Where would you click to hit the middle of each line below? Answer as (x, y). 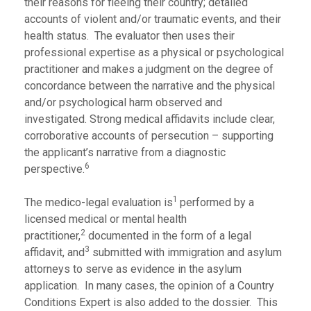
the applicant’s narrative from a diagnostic (125, 152)
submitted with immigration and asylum (186, 252)
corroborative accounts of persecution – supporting (149, 136)
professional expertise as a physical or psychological (154, 52)
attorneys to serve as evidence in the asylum (133, 269)
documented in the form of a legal (168, 236)
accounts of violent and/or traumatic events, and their (153, 19)
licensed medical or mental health (106, 219)
